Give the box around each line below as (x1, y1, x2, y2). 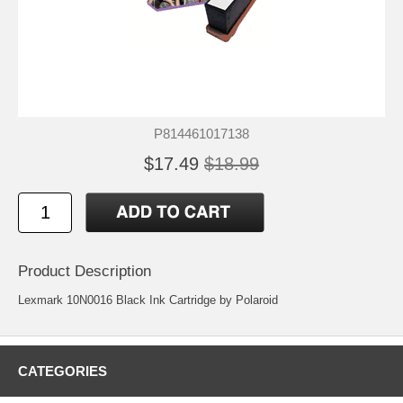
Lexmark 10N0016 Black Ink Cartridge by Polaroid (18, 292, 278, 307)
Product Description (18, 262, 151, 280)
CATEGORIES (18, 363, 107, 379)
